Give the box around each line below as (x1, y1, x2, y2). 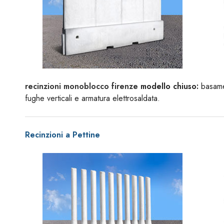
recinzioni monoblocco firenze (25, 80, 138, 92)
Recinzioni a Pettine (25, 129, 100, 140)
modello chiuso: (138, 80, 198, 92)
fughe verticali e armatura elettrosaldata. (25, 92, 160, 104)
